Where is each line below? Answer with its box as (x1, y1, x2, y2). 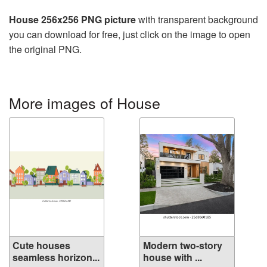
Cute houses (13, 238, 70, 252)
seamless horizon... (13, 250, 100, 264)
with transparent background (136, 13, 258, 26)
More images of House (9, 92, 160, 113)
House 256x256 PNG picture (9, 13, 136, 26)
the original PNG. (9, 42, 82, 56)
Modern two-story (143, 238, 222, 252)
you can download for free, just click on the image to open (9, 27, 250, 41)
